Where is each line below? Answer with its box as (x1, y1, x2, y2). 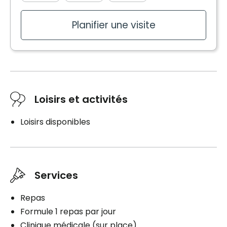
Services (34, 168, 78, 182)
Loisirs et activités (34, 92, 128, 106)
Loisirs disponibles (20, 116, 90, 128)
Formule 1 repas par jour (20, 205, 116, 217)
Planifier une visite (71, 18, 156, 32)
